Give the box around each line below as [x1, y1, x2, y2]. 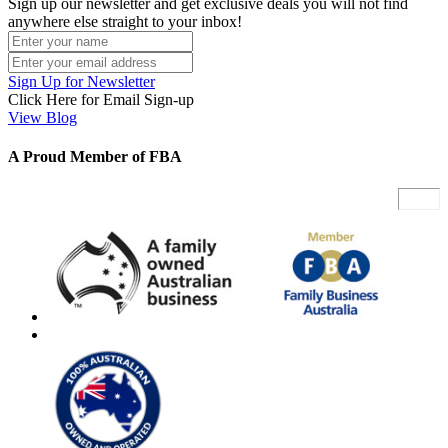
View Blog [8, 109, 77, 127]
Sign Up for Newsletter [8, 73, 155, 91]
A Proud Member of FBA [8, 148, 182, 166]
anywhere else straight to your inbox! [8, 13, 242, 31]
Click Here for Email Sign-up [8, 91, 194, 109]
